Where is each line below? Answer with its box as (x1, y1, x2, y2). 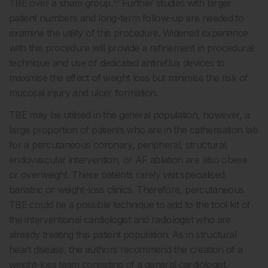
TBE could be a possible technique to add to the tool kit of (9, 199, 251, 211)
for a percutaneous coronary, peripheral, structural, (9, 139, 229, 151)
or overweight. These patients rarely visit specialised (9, 169, 225, 181)
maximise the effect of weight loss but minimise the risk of (9, 72, 248, 84)
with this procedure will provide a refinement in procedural (9, 42, 254, 54)
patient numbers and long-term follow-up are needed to (9, 12, 244, 25)
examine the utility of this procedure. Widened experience (9, 27, 248, 39)
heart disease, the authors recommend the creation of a (9, 243, 243, 256)
